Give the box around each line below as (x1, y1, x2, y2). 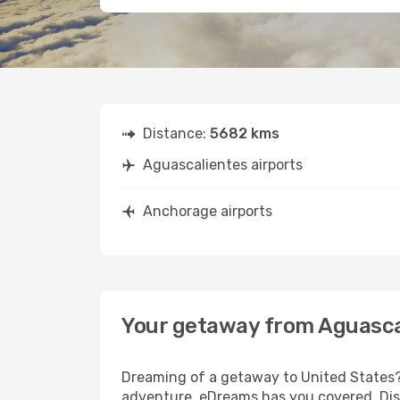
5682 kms (210, 125, 279, 142)
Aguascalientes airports (143, 156, 303, 173)
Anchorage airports (143, 203, 272, 220)
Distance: (143, 125, 210, 142)
